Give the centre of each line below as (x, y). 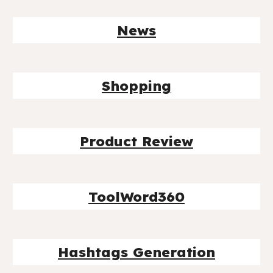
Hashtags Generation (136, 252)
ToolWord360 (136, 197)
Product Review (136, 141)
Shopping (136, 86)
